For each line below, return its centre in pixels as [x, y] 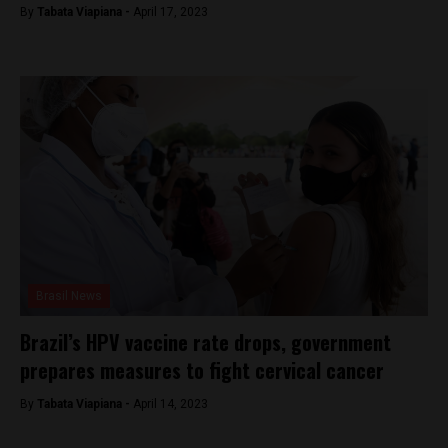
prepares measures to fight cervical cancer [202, 370]
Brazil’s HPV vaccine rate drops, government [205, 342]
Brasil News [69, 296]
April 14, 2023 [170, 404]
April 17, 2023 [170, 12]
